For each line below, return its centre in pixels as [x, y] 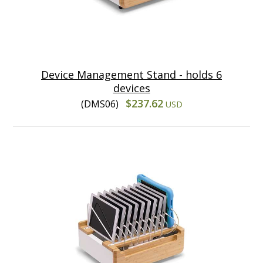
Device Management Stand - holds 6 [131, 74]
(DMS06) [101, 104]
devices [131, 88]
